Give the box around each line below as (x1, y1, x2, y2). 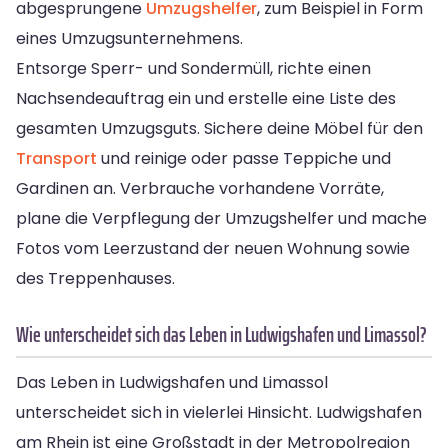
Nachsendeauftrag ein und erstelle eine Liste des (16, 86, 396, 110)
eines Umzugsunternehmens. (16, 26, 243, 50)
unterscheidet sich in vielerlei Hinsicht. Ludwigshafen (16, 400, 422, 424)
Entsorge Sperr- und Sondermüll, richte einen (16, 56, 371, 80)
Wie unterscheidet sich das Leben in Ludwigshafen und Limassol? (16, 317, 427, 351)
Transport (16, 146, 97, 170)
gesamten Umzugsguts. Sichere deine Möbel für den (16, 116, 423, 140)
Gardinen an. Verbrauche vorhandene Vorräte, (16, 176, 384, 200)
